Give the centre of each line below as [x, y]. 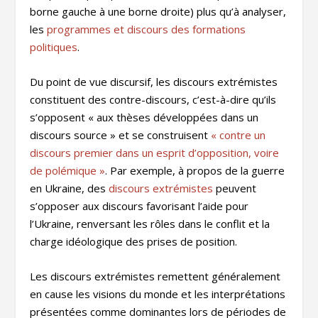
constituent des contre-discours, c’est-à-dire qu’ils [153, 100]
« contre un [238, 135]
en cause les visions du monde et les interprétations [158, 294]
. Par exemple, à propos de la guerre [195, 171]
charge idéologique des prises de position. [134, 242]
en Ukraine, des [70, 188]
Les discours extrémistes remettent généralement [155, 276]
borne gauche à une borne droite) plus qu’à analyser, [158, 12]
